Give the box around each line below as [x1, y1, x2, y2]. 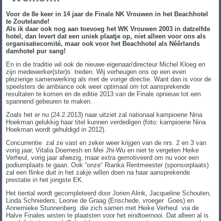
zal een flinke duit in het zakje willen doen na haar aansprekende [6, 168, 190, 176]
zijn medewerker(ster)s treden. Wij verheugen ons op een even [6, 68, 186, 75]
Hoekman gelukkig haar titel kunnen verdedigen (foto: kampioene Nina [6, 118, 206, 126]
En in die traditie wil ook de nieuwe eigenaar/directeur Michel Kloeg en [6, 60, 206, 68]
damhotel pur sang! [6, 47, 66, 55]
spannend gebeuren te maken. [6, 97, 93, 105]
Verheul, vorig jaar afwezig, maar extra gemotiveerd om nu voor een [6, 153, 199, 161]
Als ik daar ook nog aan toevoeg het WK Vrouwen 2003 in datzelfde [6, 25, 211, 33]
